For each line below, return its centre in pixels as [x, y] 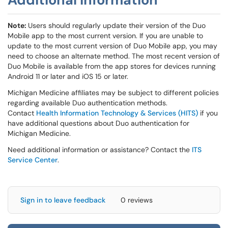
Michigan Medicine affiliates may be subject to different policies [113, 93]
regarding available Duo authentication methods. [89, 103]
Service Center [33, 160]
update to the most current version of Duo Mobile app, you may [112, 46]
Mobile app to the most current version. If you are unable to [105, 36]
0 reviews [137, 200]
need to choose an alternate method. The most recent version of [114, 56]
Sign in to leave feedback [63, 200]
